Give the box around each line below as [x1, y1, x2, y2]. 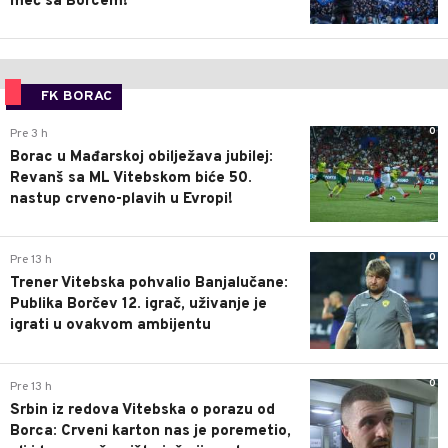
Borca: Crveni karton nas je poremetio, [10, 421, 291, 441]
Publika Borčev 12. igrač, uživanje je [10, 295, 267, 315]
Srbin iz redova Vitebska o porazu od [10, 400, 275, 420]
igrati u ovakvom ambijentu [10, 316, 211, 336]
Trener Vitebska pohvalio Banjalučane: [10, 274, 288, 294]
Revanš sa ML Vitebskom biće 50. [10, 169, 252, 189]
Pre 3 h [10, 126, 48, 143]
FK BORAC [41, 88, 112, 106]
